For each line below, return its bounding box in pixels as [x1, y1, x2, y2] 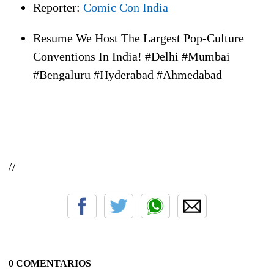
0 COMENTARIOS [9, 257, 91, 268]
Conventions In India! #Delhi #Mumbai [33, 49, 230, 63]
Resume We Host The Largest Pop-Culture [33, 31, 244, 45]
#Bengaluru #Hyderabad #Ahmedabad [33, 67, 222, 81]
